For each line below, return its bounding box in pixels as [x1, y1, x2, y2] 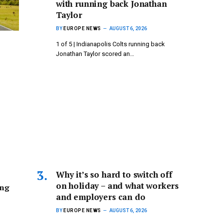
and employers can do [56, 191, 145, 202]
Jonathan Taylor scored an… [56, 50, 134, 58]
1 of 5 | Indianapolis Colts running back [56, 40, 165, 48]
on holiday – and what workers [56, 180, 179, 191]
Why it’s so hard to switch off [56, 168, 172, 180]
